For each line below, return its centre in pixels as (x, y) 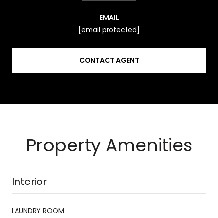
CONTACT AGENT (109, 60)
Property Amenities (109, 145)
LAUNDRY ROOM (38, 210)
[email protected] (109, 29)
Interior (29, 181)
